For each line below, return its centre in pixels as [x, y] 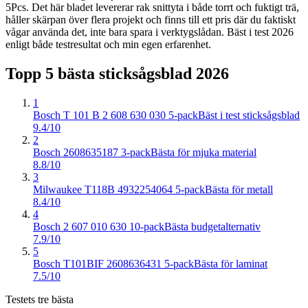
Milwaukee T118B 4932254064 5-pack [119, 189]
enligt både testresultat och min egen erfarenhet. [108, 44]
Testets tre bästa [40, 299]
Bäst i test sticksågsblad [249, 115]
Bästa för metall [239, 189]
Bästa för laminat [231, 263]
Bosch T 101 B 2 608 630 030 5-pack [115, 115]
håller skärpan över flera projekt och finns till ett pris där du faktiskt [151, 19]
